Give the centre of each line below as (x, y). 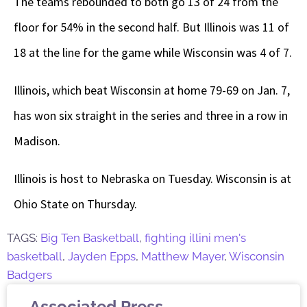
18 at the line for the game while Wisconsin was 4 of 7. (153, 53)
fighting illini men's (195, 238)
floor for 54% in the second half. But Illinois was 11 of (151, 27)
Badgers (29, 275)
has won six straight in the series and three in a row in (151, 116)
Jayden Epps (102, 257)
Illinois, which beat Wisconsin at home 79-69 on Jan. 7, (152, 90)
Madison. (37, 141)
